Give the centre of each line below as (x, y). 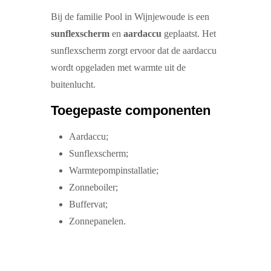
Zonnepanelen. (97, 221)
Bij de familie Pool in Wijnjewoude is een (130, 17)
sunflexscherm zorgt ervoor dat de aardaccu (134, 51)
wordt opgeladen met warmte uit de (118, 67)
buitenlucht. (73, 84)
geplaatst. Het (189, 34)
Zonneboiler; (93, 187)
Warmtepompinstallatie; (114, 170)
